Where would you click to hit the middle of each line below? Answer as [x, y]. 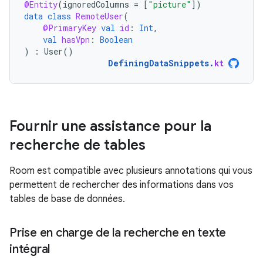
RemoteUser [100, 16]
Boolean [116, 40]
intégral [30, 249]
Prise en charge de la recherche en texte [118, 233]
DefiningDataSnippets [159, 63]
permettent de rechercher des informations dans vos [122, 185]
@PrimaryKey [70, 28]
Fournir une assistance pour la [110, 126]
